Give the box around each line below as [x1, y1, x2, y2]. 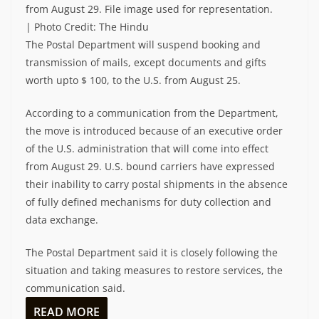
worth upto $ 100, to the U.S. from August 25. [26, 73, 241, 88]
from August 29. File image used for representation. [26, 2, 273, 16]
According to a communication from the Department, [26, 106, 278, 120]
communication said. [26, 281, 125, 296]
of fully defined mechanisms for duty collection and [26, 195, 271, 209]
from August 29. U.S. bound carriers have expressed [26, 159, 275, 174]
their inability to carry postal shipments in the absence [26, 177, 288, 192]
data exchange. [26, 213, 98, 227]
